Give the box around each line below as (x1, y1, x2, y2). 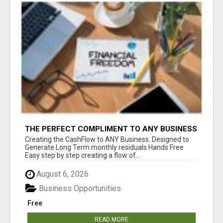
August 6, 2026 (34, 169, 89, 179)
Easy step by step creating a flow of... (25, 151, 140, 160)
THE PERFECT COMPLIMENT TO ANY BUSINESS (25, 124, 197, 134)
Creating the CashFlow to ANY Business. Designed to (25, 135, 189, 144)
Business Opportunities (37, 183, 121, 193)
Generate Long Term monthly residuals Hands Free (25, 143, 184, 152)
